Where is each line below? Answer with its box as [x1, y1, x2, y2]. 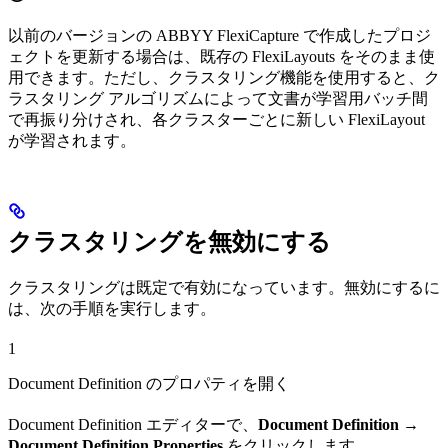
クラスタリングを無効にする [8, 228, 331, 255]
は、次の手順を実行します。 [8, 299, 216, 317]
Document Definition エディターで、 [8, 415, 258, 433]
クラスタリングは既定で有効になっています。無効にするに [8, 278, 440, 296]
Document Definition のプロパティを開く [8, 374, 290, 392]
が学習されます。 [8, 131, 136, 149]
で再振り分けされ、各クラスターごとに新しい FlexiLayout [8, 110, 425, 128]
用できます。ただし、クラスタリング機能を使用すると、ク [8, 68, 440, 86]
